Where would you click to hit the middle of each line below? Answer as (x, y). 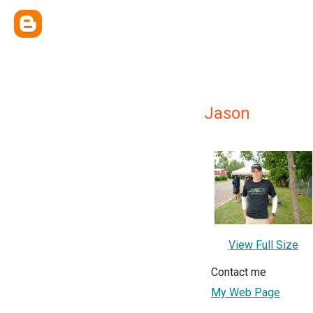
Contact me (239, 272)
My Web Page (246, 292)
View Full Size (263, 245)
